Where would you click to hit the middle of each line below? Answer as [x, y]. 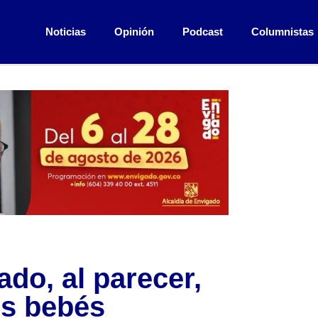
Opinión [134, 32]
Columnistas [282, 32]
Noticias [65, 32]
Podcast [202, 32]
